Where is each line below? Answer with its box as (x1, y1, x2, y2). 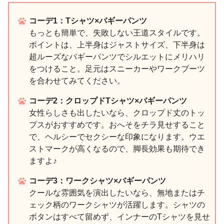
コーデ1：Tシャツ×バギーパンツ (29, 16, 147, 25)
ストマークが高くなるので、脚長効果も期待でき (29, 144, 205, 153)
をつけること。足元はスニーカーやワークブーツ (29, 64, 205, 73)
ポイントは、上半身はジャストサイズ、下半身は (29, 40, 205, 49)
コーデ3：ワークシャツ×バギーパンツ (29, 176, 166, 185)
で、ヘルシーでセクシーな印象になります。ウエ (29, 132, 205, 141)
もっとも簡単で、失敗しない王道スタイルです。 (29, 28, 205, 37)
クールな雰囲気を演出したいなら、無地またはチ (29, 188, 205, 197)
